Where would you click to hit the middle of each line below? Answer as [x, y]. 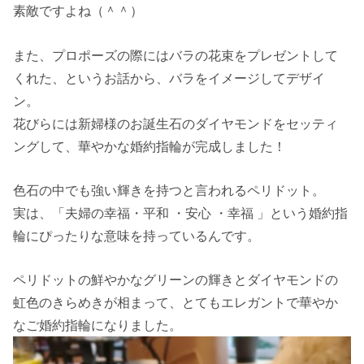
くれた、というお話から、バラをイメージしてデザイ [169, 78]
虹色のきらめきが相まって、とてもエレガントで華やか [176, 303]
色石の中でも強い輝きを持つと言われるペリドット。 [169, 190]
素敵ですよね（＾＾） [78, 11]
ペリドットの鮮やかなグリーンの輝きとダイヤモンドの [176, 280]
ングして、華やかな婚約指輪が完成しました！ [150, 146]
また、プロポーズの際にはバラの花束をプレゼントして [176, 55]
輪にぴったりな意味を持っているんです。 [137, 236]
